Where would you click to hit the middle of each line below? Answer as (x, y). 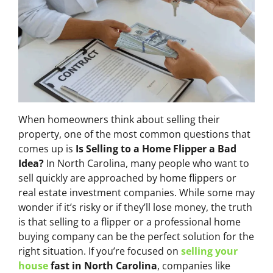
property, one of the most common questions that (134, 134)
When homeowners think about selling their (119, 120)
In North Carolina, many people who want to (147, 164)
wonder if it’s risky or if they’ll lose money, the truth (135, 207)
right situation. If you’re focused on (100, 251)
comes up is (47, 149)
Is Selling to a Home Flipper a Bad (156, 149)
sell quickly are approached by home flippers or (127, 178)
